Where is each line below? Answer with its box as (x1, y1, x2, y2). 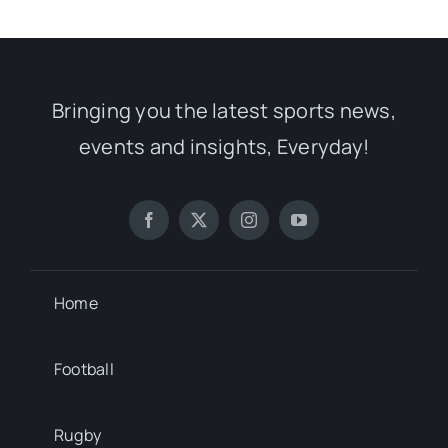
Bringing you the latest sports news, (52, 96, 396, 124)
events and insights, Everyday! (78, 132, 370, 160)
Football (53, 357, 114, 380)
